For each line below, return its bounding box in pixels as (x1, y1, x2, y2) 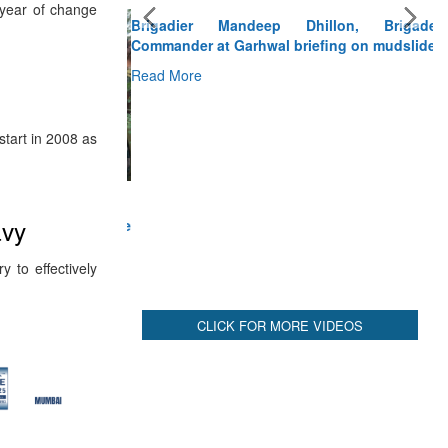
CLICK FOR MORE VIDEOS (197, 96, 363, 116)
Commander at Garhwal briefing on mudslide (127, 15, 432, 36)
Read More (127, 45, 198, 66)
